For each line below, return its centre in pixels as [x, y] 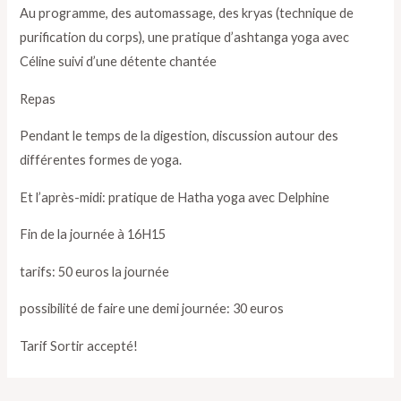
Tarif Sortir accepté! [79, 346]
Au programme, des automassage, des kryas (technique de [187, 13]
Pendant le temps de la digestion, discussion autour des [179, 136]
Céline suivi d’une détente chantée [119, 61]
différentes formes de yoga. [101, 160]
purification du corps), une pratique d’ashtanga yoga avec [185, 37]
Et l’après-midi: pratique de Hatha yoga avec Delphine [175, 197]
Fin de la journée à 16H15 [93, 235]
